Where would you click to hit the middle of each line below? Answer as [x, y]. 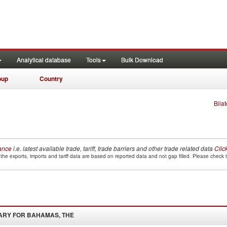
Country [51, 79]
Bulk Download [142, 60]
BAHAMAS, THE [50, 215]
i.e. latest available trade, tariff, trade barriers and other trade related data [113, 148]
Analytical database [44, 60]
